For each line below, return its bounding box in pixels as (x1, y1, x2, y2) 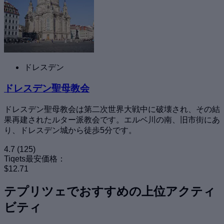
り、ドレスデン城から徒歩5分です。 (4, 125, 136, 134)
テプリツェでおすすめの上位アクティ (4, 184, 215, 198)
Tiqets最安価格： (4, 154, 65, 163)
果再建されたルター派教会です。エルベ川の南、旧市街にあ (4, 115, 220, 124)
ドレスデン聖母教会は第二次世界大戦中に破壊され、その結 (4, 104, 220, 113)
